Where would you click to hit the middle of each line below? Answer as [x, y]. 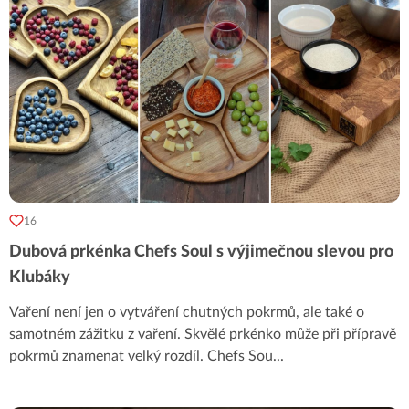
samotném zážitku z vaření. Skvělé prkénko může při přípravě [203, 334]
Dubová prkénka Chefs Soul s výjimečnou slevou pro [201, 252]
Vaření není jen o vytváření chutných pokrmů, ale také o [187, 312]
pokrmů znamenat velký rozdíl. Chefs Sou [141, 356]
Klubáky [40, 277]
